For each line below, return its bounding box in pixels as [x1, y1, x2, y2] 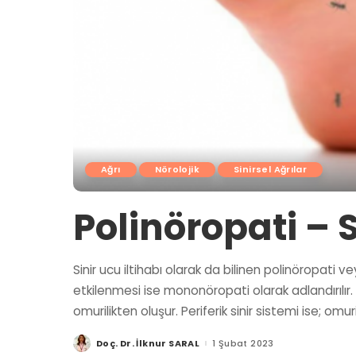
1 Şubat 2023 [212, 336, 274, 350]
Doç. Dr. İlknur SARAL [96, 336, 200, 350]
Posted [72, 339, 110, 353]
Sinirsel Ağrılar [234, 162, 308, 176]
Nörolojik [154, 162, 200, 176]
